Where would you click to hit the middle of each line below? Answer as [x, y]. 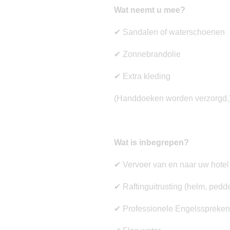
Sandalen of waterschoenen [173, 32]
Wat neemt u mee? [150, 10]
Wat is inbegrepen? [151, 143]
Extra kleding [146, 76]
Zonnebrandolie [151, 54]
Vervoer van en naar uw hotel [175, 165]
